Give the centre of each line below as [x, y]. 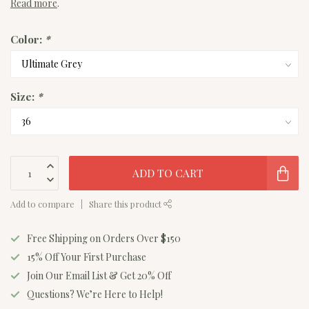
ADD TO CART [168, 173]
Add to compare [42, 204]
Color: [28, 39]
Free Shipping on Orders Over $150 [104, 239]
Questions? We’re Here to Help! [95, 295]
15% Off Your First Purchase [87, 257]
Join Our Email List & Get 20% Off [99, 276]
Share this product [126, 204]
